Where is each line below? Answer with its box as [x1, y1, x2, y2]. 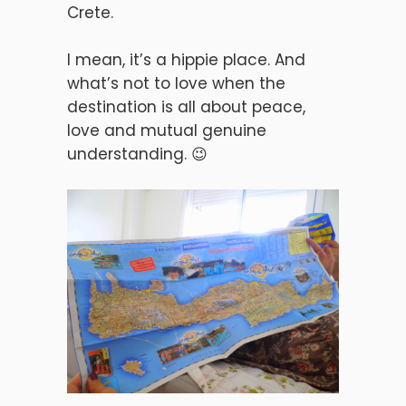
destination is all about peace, [67, 96, 305, 118]
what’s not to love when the [67, 72, 285, 94]
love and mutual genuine [67, 120, 266, 141]
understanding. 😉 [67, 143, 208, 165]
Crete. [67, 2, 113, 24]
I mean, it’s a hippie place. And [67, 49, 305, 71]
